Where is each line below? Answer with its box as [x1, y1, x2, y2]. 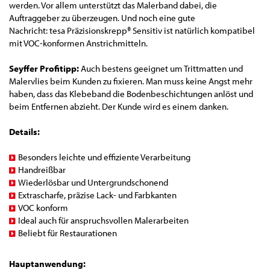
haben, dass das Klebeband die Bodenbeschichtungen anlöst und [9, 87, 253, 99]
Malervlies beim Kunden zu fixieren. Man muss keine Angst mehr [9, 75, 253, 87]
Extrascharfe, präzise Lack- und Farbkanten [18, 189, 177, 201]
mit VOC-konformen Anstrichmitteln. [9, 37, 148, 49]
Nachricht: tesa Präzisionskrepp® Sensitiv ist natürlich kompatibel [9, 24, 255, 36]
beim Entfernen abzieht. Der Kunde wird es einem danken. [9, 100, 230, 112]
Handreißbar [18, 163, 66, 175]
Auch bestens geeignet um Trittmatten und [79, 62, 243, 74]
